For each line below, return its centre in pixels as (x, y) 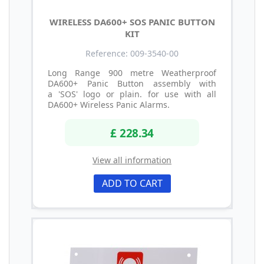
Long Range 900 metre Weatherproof (132, 73)
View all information (132, 160)
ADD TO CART (132, 183)
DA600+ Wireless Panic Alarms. (109, 105)
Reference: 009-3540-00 (132, 54)
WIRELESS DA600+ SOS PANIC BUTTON (132, 22)
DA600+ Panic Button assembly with (132, 84)
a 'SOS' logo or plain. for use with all (132, 94)
